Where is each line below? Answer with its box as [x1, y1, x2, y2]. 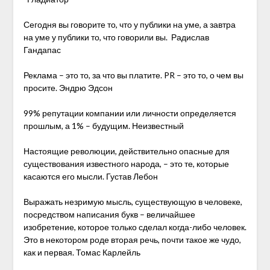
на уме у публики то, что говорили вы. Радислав [23, 32, 209, 42]
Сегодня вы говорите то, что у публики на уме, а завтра [23, 19, 236, 30]
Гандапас [23, 45, 61, 55]
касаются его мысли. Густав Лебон [23, 171, 158, 181]
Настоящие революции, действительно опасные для [23, 146, 230, 156]
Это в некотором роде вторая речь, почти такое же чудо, [23, 234, 241, 245]
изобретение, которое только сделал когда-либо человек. [23, 222, 246, 232]
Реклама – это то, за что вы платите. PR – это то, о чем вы [23, 70, 243, 80]
